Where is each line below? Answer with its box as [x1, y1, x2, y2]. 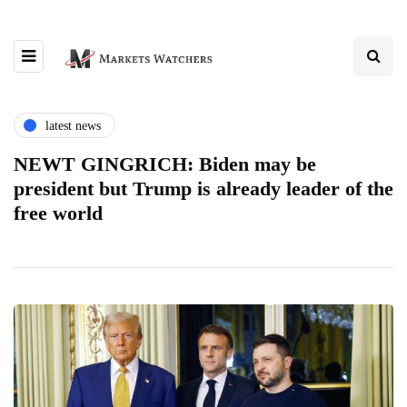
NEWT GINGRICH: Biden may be [14, 153, 316, 175]
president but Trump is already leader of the [14, 177, 393, 200]
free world [14, 202, 103, 224]
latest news [45, 118, 101, 133]
